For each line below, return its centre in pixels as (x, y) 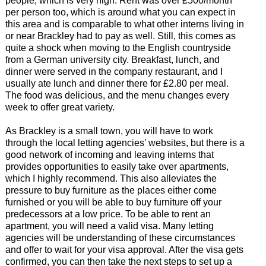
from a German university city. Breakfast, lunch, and (112, 60)
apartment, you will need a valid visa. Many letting (109, 226)
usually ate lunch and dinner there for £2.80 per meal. (117, 84)
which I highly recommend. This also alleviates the (111, 179)
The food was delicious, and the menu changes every (117, 96)
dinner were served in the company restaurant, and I (114, 72)
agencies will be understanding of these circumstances (120, 238)
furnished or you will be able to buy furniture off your (113, 202)
